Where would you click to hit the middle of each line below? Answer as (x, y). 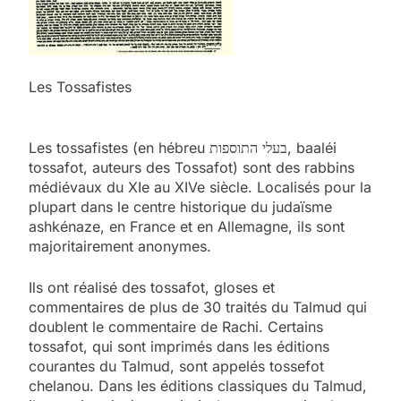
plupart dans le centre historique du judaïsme (180, 206)
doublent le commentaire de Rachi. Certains (176, 326)
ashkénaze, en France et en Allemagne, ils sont (187, 226)
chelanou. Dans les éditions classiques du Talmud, (198, 385)
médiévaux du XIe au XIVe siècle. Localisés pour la (200, 187)
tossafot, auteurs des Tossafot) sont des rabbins (192, 167)
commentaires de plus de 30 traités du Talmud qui (198, 307)
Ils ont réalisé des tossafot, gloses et (152, 287)
